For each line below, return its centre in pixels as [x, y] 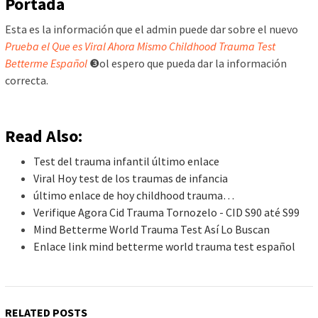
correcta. [27, 81]
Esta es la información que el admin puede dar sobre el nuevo [152, 29]
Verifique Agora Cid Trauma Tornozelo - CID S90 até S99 [166, 213]
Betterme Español [46, 64]
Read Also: [44, 136]
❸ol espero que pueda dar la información [187, 64]
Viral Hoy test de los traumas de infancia [131, 179]
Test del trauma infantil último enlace [126, 161]
